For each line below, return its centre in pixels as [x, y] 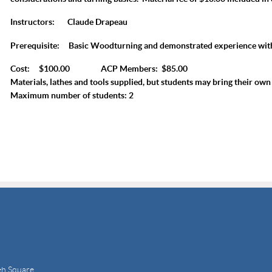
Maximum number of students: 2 [72, 95]
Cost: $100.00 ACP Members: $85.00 [99, 68]
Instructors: [38, 22]
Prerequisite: [39, 45]
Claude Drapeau [97, 22]
